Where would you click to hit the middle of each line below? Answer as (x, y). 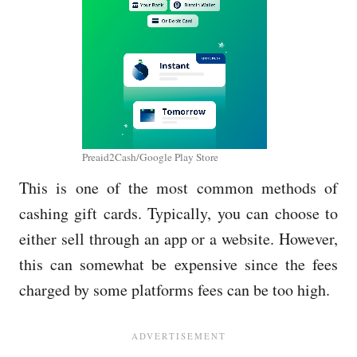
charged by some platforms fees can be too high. (175, 289)
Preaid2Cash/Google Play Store (150, 157)
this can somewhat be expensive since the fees (178, 264)
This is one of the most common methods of (178, 187)
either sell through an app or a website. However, (178, 238)
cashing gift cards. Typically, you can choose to (178, 213)
